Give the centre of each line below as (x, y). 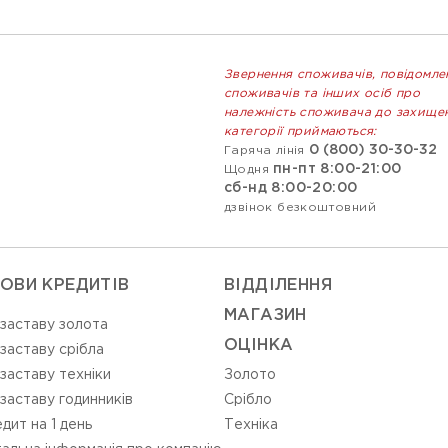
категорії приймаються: (300, 131)
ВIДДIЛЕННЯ (278, 285)
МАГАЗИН (265, 315)
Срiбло (248, 400)
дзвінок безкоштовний (300, 207)
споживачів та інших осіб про (322, 93)
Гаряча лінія (264, 150)
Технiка (251, 425)
